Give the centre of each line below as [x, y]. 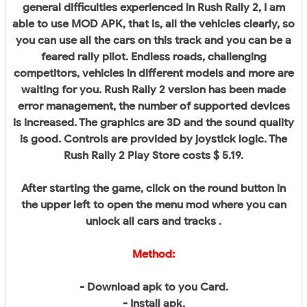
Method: [153, 254]
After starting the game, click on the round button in [153, 188]
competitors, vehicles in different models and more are [153, 73]
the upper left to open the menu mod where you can [153, 205]
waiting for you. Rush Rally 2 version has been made [153, 90]
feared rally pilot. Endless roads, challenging [153, 57]
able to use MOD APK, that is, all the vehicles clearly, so [153, 24]
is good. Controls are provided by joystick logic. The [153, 139]
